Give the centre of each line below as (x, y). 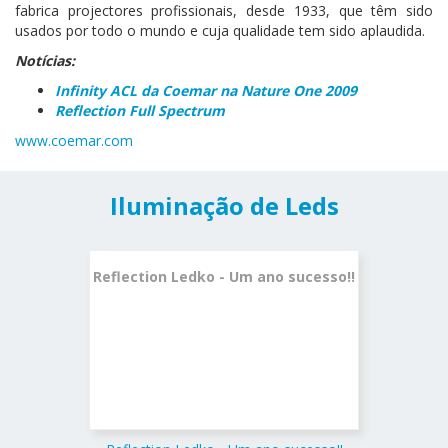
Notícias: (45, 60)
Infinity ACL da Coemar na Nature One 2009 (206, 90)
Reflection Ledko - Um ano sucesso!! (223, 276)
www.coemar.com (74, 140)
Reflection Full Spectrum (140, 110)
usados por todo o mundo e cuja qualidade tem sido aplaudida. (222, 30)
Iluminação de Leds (224, 205)
